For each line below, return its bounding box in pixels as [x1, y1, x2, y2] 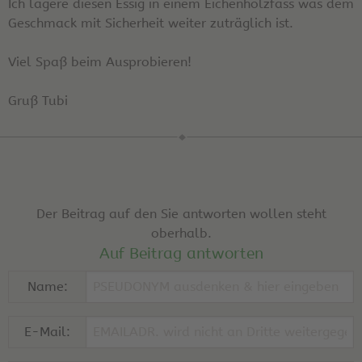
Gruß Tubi [8, 92, 68, 108]
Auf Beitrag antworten [99, 244, 263, 263]
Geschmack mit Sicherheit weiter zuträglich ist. [8, 15, 293, 31]
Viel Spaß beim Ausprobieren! [8, 53, 192, 69]
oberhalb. [150, 225, 212, 241]
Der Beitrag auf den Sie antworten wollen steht [36, 205, 326, 221]
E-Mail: [24, 323, 70, 339]
